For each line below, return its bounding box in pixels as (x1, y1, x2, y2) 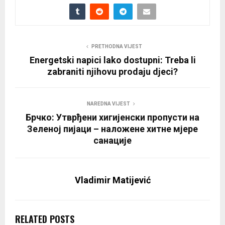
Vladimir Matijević (74, 174, 151, 185)
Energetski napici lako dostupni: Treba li (29, 54, 196, 65)
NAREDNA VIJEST (87, 100, 130, 106)
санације (93, 135, 132, 146)
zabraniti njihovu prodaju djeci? (47, 66, 178, 77)
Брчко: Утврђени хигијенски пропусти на (26, 111, 199, 123)
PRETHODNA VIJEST (91, 43, 142, 49)
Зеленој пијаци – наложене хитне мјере (27, 123, 198, 134)
